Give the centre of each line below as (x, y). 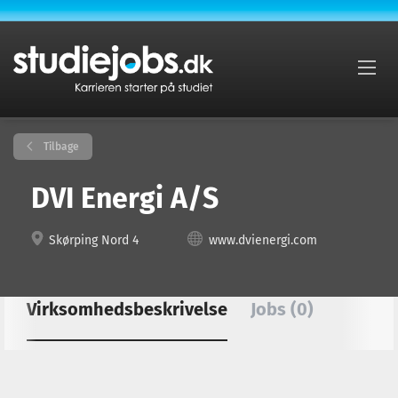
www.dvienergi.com (263, 240)
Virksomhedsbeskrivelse (127, 309)
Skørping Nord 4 (92, 240)
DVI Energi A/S (125, 198)
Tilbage (60, 147)
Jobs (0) (282, 309)
